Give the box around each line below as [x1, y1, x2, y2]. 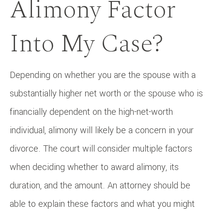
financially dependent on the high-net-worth [10, 105, 173, 118]
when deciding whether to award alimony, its [10, 160, 179, 173]
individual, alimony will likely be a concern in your [10, 124, 194, 137]
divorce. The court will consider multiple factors [10, 142, 192, 155]
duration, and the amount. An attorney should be [10, 179, 190, 192]
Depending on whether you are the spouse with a [10, 68, 196, 81]
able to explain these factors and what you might [10, 197, 195, 210]
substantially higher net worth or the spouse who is [10, 87, 203, 100]
